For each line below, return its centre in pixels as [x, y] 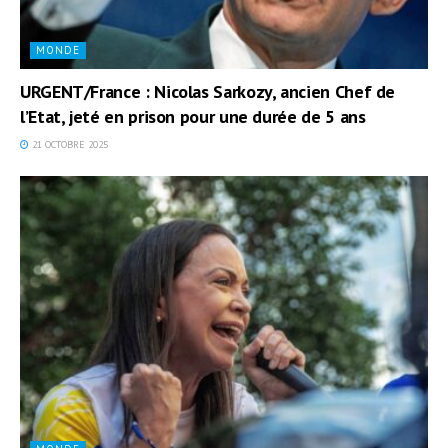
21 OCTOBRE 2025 [68, 145]
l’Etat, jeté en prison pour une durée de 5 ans [193, 117]
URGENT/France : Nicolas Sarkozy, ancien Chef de [208, 92]
